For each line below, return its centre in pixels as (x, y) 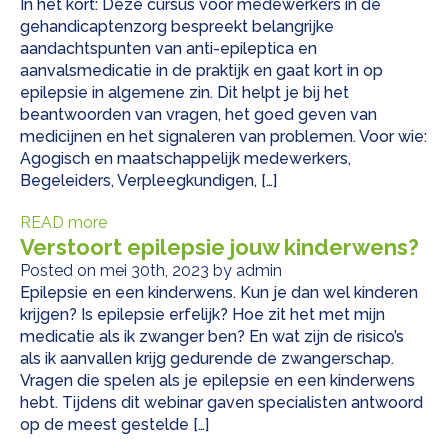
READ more (63, 223)
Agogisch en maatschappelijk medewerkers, (185, 159)
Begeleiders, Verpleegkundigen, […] (148, 181)
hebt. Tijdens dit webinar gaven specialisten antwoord (221, 403)
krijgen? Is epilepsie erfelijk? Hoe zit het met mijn (202, 315)
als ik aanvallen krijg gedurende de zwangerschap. (207, 359)
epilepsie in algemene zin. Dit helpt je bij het (184, 93)
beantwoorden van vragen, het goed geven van (198, 115)
